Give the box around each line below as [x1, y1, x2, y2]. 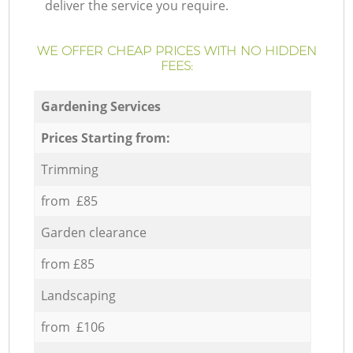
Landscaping [40, 286, 116, 304]
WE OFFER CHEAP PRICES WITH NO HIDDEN [36, 43, 317, 59]
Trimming [40, 160, 98, 178]
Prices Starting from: [40, 128, 170, 147]
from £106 [40, 318, 105, 336]
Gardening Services [40, 97, 161, 115]
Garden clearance [40, 223, 147, 241]
